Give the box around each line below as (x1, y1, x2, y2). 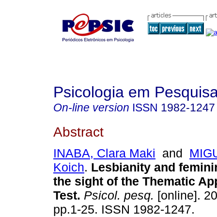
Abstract (53, 124, 104, 139)
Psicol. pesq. (80, 188, 154, 202)
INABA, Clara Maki (53, 146, 155, 160)
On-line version (53, 101, 129, 114)
